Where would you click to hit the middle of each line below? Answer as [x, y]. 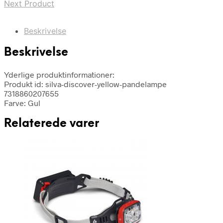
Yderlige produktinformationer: [59, 74]
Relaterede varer [52, 124]
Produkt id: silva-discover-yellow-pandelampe [85, 84]
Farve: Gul [22, 103]
